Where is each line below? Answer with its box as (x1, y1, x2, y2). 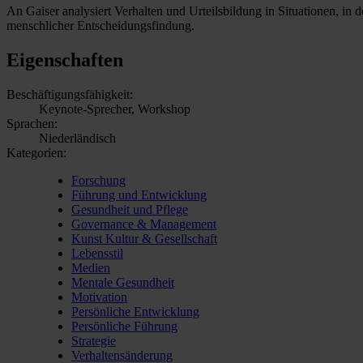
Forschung (71, 173, 126, 187)
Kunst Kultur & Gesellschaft (71, 231, 217, 246)
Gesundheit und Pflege (71, 202, 188, 216)
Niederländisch (39, 130, 116, 145)
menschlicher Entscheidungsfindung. (6, 18, 194, 32)
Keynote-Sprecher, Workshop (39, 101, 190, 116)
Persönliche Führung (71, 318, 177, 333)
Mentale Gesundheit (71, 275, 174, 289)
